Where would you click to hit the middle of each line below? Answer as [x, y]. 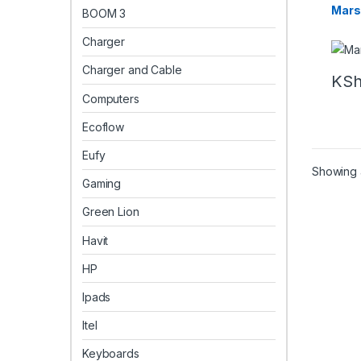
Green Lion [111, 212]
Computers [111, 98]
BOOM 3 [104, 14]
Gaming [102, 184]
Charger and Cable [132, 70]
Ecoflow [104, 127]
